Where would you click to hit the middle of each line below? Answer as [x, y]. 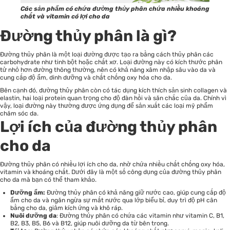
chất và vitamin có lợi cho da [65, 17]
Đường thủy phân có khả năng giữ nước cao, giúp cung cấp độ [136, 193]
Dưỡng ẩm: [28, 193]
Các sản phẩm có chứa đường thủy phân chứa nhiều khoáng [115, 9]
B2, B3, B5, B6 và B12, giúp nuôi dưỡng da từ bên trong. [90, 224]
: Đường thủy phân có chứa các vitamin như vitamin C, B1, [140, 216]
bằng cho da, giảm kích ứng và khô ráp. [66, 208]
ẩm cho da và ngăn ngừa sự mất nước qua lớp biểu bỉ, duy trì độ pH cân [114, 200]
